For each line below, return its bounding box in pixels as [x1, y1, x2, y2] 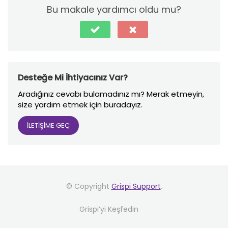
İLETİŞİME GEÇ [27, 121, 70, 130]
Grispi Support [111, 181, 161, 192]
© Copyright [66, 181, 111, 192]
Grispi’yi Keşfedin [79, 204, 138, 215]
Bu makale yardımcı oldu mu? [47, 3, 181, 16]
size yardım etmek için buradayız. [18, 99, 142, 110]
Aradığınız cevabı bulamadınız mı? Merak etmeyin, [18, 89, 204, 99]
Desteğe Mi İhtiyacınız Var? [18, 72, 128, 83]
